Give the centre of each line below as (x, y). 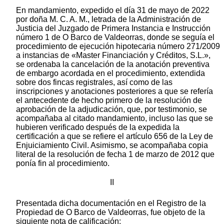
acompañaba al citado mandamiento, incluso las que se (114, 118)
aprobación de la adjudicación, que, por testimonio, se (111, 109)
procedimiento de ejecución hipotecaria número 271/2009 (118, 46)
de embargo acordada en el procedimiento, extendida (110, 73)
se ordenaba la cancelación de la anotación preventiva (113, 64)
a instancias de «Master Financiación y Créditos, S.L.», (113, 55)
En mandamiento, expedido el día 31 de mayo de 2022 (113, 10)
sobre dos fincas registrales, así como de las (94, 82)
